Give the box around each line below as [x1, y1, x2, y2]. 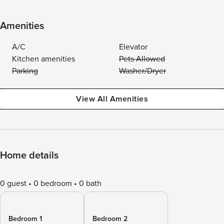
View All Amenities [76, 94, 148, 104]
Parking [12, 66, 38, 76]
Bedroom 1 [8, 214, 42, 223]
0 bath [79, 178, 101, 188]
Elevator [119, 42, 147, 52]
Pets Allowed [119, 54, 165, 64]
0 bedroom [33, 178, 72, 188]
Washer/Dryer [119, 66, 166, 76]
